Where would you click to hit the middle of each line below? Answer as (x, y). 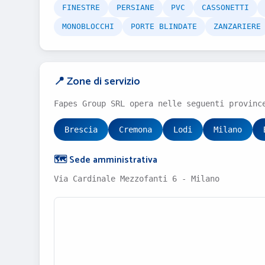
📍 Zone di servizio (97, 82)
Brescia (81, 130)
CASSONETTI (225, 7)
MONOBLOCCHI (88, 26)
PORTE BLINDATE (164, 26)
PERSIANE (135, 7)
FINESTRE (81, 7)
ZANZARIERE (237, 26)
